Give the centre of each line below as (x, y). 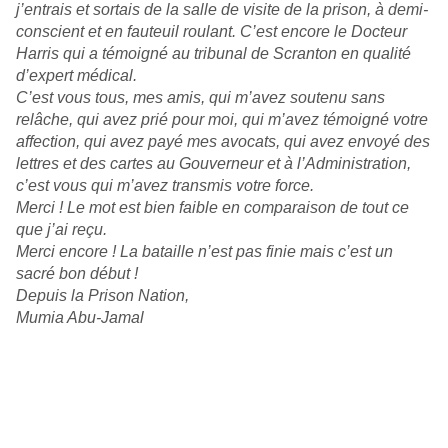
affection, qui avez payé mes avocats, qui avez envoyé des (223, 142)
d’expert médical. (76, 76)
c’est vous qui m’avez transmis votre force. (165, 186)
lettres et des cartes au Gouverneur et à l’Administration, (213, 164)
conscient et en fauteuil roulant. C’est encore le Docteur (211, 32)
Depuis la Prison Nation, (102, 296)
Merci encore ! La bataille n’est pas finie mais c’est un (204, 252)
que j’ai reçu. (61, 230)
